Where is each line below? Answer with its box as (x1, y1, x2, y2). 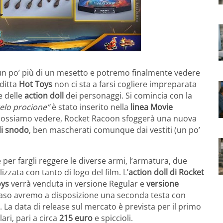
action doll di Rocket (128, 166, 204, 178)
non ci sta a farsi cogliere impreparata (52, 78, 197, 90)
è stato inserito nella (50, 101, 130, 112)
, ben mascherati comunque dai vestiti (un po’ (29, 124, 200, 135)
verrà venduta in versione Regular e (11, 178, 146, 189)
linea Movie (130, 101, 173, 112)
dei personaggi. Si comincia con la (64, 90, 192, 101)
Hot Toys (19, 78, 52, 90)
